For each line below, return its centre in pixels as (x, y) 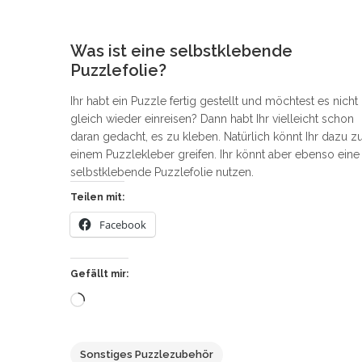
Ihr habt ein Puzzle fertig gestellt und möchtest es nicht (214, 101)
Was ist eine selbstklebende (181, 51)
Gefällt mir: (99, 274)
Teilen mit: (97, 198)
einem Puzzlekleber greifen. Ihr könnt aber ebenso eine (215, 155)
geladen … (110, 316)
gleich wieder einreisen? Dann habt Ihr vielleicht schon (212, 119)
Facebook (123, 225)
